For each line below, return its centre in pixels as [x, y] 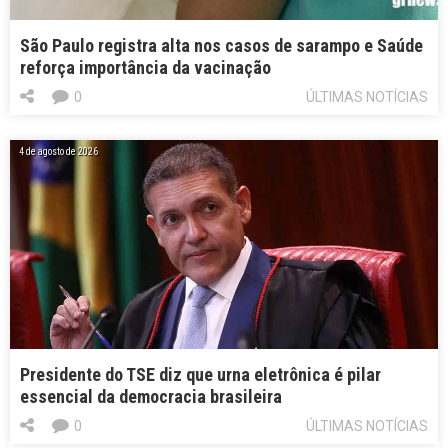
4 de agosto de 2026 [58, 152]
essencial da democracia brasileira [151, 396]
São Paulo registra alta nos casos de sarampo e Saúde [221, 46]
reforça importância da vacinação [145, 68]
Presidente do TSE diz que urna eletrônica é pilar [200, 374]
